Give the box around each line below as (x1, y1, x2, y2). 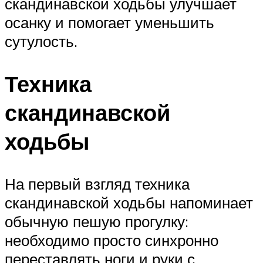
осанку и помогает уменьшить (5, 13, 214, 32)
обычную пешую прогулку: (5, 212, 188, 231)
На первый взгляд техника (5, 174, 190, 194)
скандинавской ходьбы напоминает (5, 193, 253, 213)
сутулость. (5, 32, 77, 51)
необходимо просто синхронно (5, 231, 218, 250)
